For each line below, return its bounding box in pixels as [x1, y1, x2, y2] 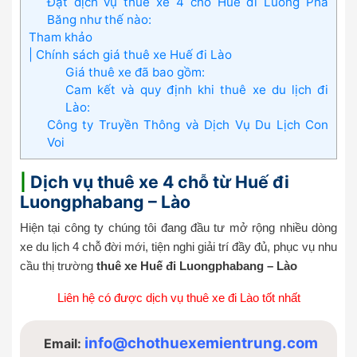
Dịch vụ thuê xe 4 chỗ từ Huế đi [26, 171, 289, 192]
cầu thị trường [20, 258, 96, 273]
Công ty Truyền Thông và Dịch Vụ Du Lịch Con [46, 116, 328, 132]
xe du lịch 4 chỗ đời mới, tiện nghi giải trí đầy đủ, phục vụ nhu [20, 239, 337, 253]
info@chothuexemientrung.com [84, 333, 318, 352]
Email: [44, 335, 84, 351]
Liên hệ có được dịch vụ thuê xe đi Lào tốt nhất [57, 290, 300, 304]
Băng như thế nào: [46, 11, 151, 27]
